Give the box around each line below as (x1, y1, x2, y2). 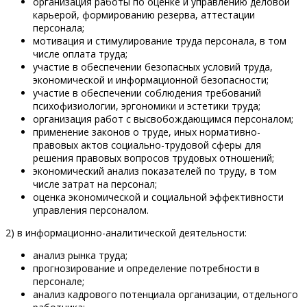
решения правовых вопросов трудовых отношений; (33, 151, 274, 165)
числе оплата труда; (33, 47, 127, 61)
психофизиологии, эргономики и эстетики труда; (33, 99, 260, 113)
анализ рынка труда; (33, 249, 127, 262)
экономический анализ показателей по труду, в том (33, 164, 277, 178)
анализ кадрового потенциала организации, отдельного (33, 288, 298, 302)
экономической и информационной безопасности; (33, 73, 269, 87)
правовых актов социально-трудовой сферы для (33, 138, 261, 152)
